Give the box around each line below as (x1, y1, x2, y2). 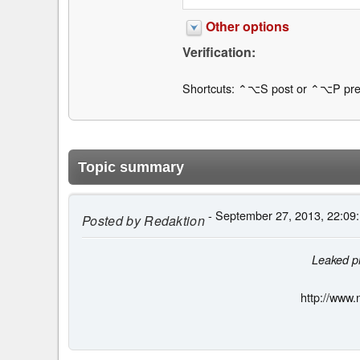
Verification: (182, 43, 256, 62)
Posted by (82, 211, 141, 230)
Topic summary (78, 158, 184, 175)
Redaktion (140, 211, 206, 230)
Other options (205, 17, 289, 36)
